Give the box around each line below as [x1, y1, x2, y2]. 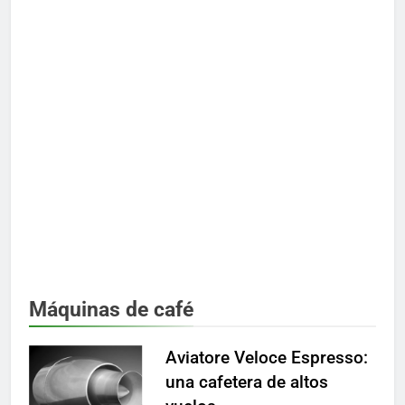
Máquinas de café [29, 296, 193, 322]
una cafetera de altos [165, 371, 328, 392]
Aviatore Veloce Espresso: [165, 346, 368, 368]
